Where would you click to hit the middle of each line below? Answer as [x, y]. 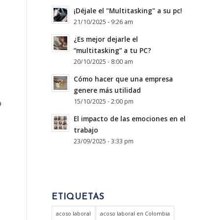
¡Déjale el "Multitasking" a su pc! [128, 11]
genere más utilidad [108, 90]
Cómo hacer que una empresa [124, 79]
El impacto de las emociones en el [130, 119]
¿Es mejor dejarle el [106, 39]
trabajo [86, 130]
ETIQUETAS [78, 197]
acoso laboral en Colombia [135, 213]
